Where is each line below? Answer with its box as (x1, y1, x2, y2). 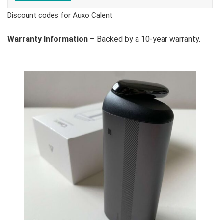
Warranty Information (7, 34, 88, 44)
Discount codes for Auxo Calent (7, 11, 112, 20)
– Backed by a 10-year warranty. (88, 34, 200, 44)
